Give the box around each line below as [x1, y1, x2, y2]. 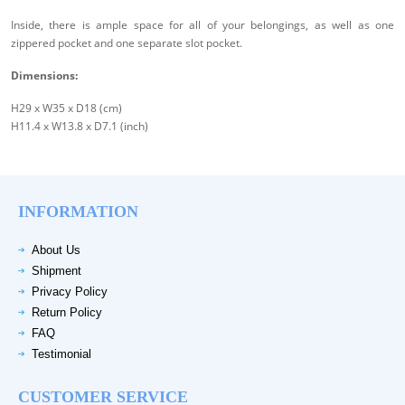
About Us [32, 243, 80, 258]
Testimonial [32, 347, 91, 362]
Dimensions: [11, 68, 78, 84]
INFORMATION [18, 202, 138, 221]
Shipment [32, 264, 81, 278]
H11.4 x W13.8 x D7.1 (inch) [11, 118, 148, 135]
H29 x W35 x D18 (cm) [11, 100, 122, 117]
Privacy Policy [32, 285, 108, 299]
